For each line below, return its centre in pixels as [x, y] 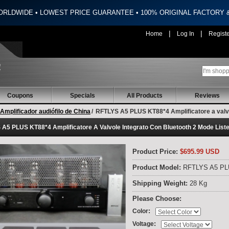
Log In [186, 34]
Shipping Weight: [161, 184]
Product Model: [158, 168]
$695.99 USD [199, 152]
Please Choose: [157, 199]
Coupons [20, 96]
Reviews [207, 96]
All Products [145, 96]
